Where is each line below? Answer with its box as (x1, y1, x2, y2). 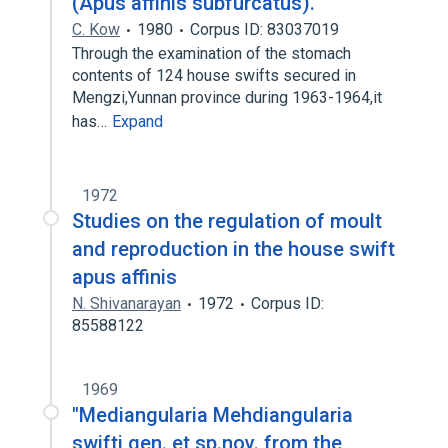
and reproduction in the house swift (72, 237, 395, 261)
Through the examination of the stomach (72, 44, 351, 63)
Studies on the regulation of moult (72, 209, 382, 233)
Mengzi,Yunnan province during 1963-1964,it (72, 88, 382, 107)
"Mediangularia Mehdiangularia (72, 403, 353, 427)
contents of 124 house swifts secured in (72, 66, 356, 85)
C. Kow (72, 20, 120, 39)
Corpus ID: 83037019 (190, 20, 339, 39)
